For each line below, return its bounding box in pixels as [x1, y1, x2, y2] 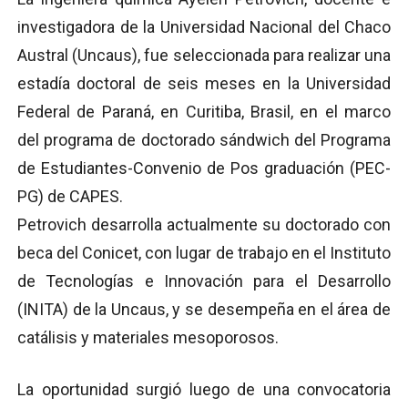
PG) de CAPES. [17, 186, 123, 206]
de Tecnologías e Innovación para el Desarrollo [17, 270, 391, 291]
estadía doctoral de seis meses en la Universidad [17, 73, 391, 93]
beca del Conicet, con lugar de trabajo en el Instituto [17, 242, 391, 262]
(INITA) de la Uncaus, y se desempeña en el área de [17, 299, 391, 319]
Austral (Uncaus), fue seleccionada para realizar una [17, 45, 391, 65]
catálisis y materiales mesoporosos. [17, 327, 279, 347]
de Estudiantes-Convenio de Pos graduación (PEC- [17, 158, 391, 178]
